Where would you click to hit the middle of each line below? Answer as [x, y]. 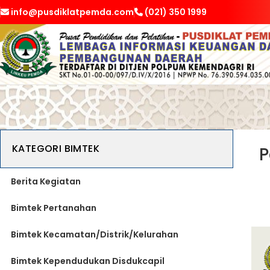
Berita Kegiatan [46, 181]
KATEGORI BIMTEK [56, 149]
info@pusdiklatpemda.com [71, 12]
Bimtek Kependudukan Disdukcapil [88, 261]
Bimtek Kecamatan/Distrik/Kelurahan [95, 234]
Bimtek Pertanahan [54, 208]
